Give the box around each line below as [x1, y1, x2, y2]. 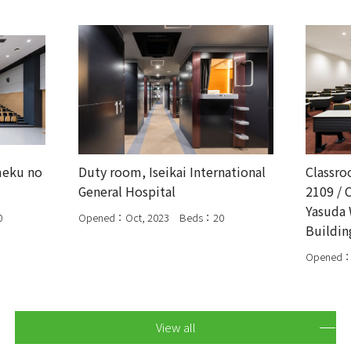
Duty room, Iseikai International [78, 162, 266, 182]
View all [155, 318, 196, 335]
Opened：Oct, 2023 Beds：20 [78, 210, 224, 226]
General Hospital [78, 182, 175, 201]
